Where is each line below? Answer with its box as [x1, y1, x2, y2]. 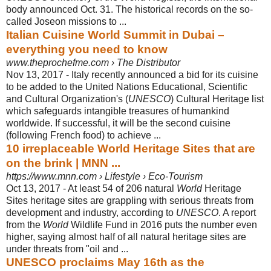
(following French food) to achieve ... [6, 129, 161, 140]
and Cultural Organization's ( [6, 93, 128, 104]
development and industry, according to [6, 207, 176, 218]
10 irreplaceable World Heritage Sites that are [6, 142, 255, 155]
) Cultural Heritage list [171, 93, 264, 104]
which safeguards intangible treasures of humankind [6, 105, 229, 116]
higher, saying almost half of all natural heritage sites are [6, 231, 246, 242]
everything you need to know [6, 42, 168, 56]
